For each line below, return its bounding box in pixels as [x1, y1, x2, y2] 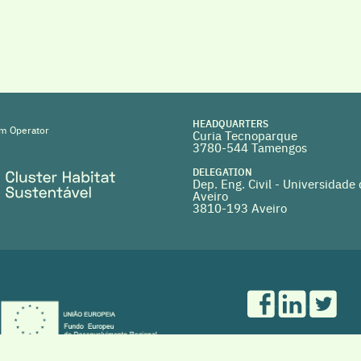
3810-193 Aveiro [193, 199, 287, 216]
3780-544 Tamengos [193, 139, 307, 156]
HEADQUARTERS [193, 116, 268, 130]
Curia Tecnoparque [193, 127, 297, 143]
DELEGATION [193, 164, 252, 178]
